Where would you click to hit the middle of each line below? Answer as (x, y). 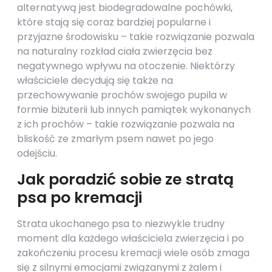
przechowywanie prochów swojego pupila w (122, 95)
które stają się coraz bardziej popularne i (114, 22)
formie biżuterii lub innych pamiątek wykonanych (134, 110)
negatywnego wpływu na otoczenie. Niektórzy (126, 66)
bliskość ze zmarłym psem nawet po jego (115, 139)
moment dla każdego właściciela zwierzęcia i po (131, 238)
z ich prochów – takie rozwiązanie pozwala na (126, 124)
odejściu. (37, 153)
